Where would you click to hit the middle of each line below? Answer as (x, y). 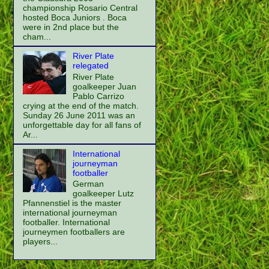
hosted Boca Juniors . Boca (75, 17)
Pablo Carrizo (98, 96)
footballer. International (66, 222)
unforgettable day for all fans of (82, 125)
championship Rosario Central (80, 8)
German (88, 184)
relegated (90, 65)
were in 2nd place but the (71, 27)
